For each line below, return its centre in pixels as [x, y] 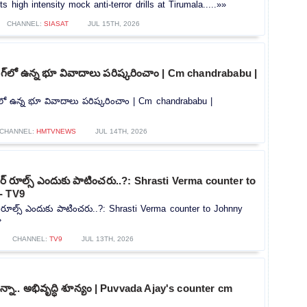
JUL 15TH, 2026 [113, 24]
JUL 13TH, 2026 [108, 239]
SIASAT [56, 24]
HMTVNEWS [56, 132]
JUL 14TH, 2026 [121, 132]
